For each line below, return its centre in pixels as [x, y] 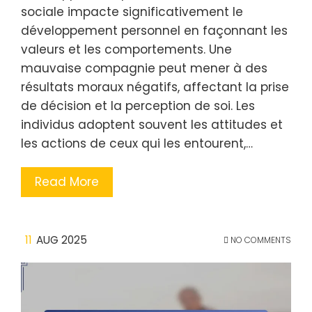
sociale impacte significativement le [132, 12]
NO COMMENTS [260, 240]
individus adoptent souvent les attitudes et [152, 125]
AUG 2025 [62, 240]
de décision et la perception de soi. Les [138, 106]
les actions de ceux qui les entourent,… [137, 143]
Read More [67, 182]
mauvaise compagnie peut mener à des [144, 68]
